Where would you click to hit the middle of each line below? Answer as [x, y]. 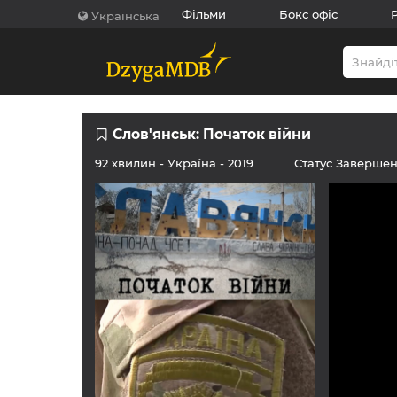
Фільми [204, 14]
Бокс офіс [308, 14]
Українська [125, 16]
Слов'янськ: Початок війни [211, 134]
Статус [315, 163]
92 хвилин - [131, 163]
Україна [192, 163]
